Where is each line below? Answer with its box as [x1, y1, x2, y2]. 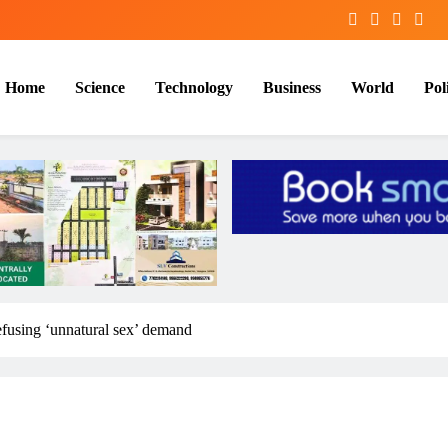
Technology [155, 78, 233, 96]
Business [263, 78, 321, 96]
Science [75, 78, 125, 96]
